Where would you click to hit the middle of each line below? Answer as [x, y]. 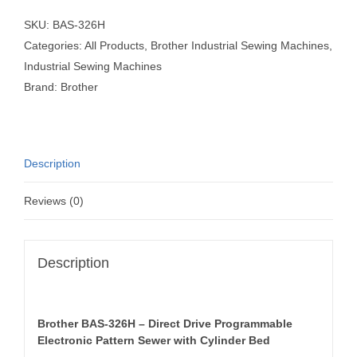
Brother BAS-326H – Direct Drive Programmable [165, 323]
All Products [114, 45]
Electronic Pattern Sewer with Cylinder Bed [153, 340]
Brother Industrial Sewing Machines [240, 45]
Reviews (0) [54, 200]
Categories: [54, 45]
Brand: [42, 86]
